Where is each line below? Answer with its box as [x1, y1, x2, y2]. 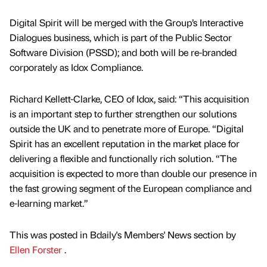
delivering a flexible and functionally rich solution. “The [10, 152, 237, 165]
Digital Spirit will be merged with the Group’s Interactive [10, 16, 243, 29]
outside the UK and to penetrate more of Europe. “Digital [10, 122, 244, 135]
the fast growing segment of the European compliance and [10, 182, 252, 195]
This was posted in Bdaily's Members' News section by [10, 228, 236, 241]
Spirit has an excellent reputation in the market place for [10, 137, 240, 150]
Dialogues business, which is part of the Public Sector [10, 31, 232, 44]
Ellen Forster [10, 243, 64, 256]
